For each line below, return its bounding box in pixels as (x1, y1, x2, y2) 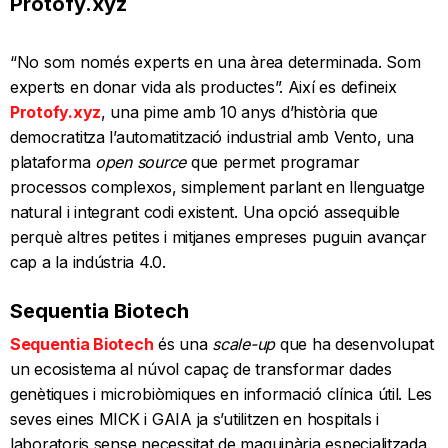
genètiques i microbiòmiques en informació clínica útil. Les (10, 383, 433, 404)
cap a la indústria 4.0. (10, 251, 166, 272)
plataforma (10, 151, 96, 172)
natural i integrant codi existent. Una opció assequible (10, 201, 401, 222)
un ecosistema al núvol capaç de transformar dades (10, 358, 392, 379)
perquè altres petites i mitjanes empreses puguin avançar (10, 226, 427, 247)
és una (153, 333, 213, 354)
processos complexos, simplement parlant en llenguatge (10, 176, 425, 197)
